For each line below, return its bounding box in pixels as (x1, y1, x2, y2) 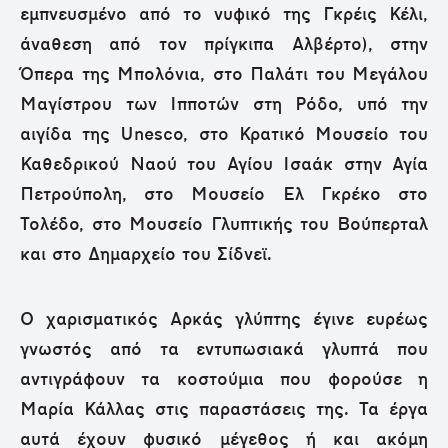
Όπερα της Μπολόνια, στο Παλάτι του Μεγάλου (20, 65, 428, 85)
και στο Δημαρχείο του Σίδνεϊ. (20, 245, 272, 265)
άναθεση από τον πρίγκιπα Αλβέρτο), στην (20, 35, 428, 55)
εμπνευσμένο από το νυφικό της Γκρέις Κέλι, (20, 5, 428, 25)
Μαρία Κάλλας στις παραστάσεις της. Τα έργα (20, 400, 428, 420)
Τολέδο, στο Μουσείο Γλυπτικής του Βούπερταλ (20, 215, 428, 235)
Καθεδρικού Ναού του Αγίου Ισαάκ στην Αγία (20, 155, 428, 175)
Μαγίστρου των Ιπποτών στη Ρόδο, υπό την (20, 95, 428, 115)
